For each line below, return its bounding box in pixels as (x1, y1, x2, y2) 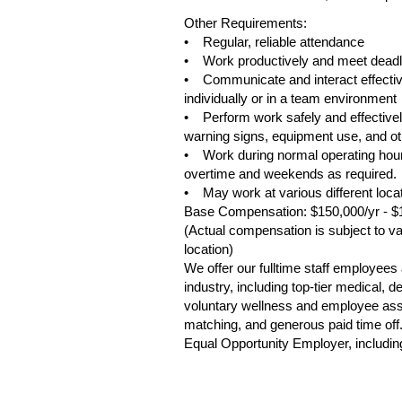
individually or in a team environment (184, 91, 397, 106)
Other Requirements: (184, 15, 307, 31)
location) (184, 241, 233, 257)
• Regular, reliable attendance (184, 34, 364, 49)
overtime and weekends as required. (184, 166, 397, 181)
